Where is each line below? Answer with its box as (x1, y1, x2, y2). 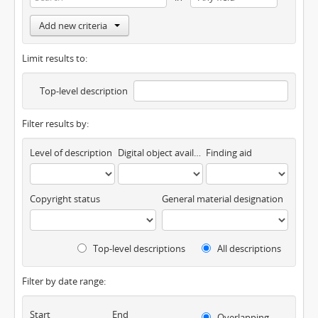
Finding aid (205, 146, 252, 160)
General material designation (161, 192, 283, 206)
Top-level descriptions (91, 242, 185, 256)
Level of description (30, 146, 112, 160)
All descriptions (215, 242, 281, 256)
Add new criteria (39, 19, 107, 33)
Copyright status (30, 192, 100, 206)
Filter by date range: (22, 275, 106, 288)
